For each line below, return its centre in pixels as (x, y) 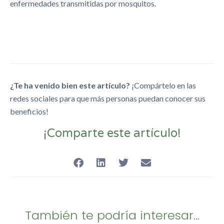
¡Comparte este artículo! (112, 133)
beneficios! (29, 111)
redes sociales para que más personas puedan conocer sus (108, 98)
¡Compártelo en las (164, 85)
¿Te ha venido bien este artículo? (71, 85)
